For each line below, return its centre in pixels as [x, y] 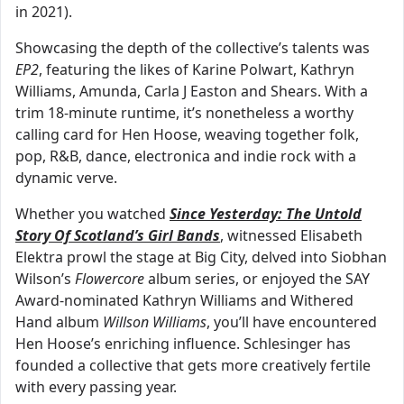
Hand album [59, 322]
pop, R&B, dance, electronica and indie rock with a [186, 156]
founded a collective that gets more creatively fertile [193, 366]
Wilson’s [45, 279]
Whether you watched [92, 214]
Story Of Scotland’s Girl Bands [118, 236]
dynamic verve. [66, 178]
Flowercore [110, 279]
